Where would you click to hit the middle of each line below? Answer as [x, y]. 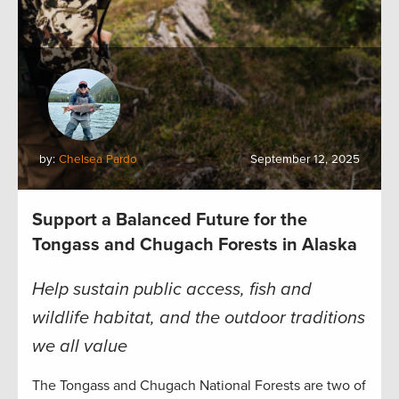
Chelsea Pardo [98, 159]
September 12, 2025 [305, 159]
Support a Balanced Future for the [170, 220]
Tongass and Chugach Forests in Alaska [195, 244]
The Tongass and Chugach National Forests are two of [199, 385]
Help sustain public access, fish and [172, 289]
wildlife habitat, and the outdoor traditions [199, 318]
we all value [80, 346]
